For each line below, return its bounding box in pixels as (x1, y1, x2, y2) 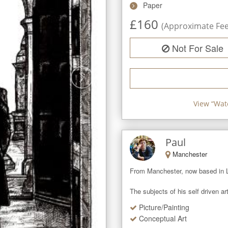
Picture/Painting (139, 202, 189, 212)
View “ (193, 99, 214, 108)
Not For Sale (172, 41, 223, 54)
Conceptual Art (139, 213, 187, 223)
